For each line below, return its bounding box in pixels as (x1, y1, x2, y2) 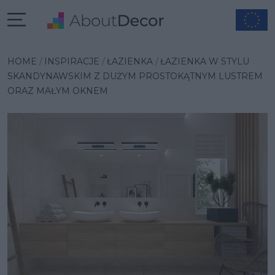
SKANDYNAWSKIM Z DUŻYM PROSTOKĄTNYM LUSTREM (7, 71, 263, 82)
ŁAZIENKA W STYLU (160, 56, 249, 67)
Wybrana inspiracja (7, 38, 150, 56)
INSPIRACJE (44, 56, 99, 67)
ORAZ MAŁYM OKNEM (7, 85, 108, 96)
